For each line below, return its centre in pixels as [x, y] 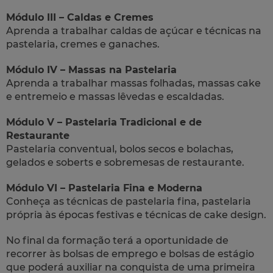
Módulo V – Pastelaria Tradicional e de [104, 122]
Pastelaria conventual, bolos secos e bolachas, [120, 149]
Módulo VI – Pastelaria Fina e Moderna [104, 188]
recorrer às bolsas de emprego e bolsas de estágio [130, 253]
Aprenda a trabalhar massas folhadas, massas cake [133, 83]
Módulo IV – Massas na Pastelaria [91, 69]
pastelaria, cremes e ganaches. [83, 44]
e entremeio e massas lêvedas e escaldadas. [115, 96]
